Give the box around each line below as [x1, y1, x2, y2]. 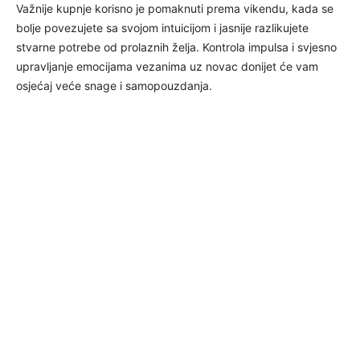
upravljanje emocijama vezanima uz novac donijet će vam [16, 59, 318, 73]
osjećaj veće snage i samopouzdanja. [16, 78, 212, 92]
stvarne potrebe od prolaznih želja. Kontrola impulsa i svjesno [16, 39, 337, 54]
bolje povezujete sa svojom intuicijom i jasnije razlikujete [16, 20, 309, 35]
